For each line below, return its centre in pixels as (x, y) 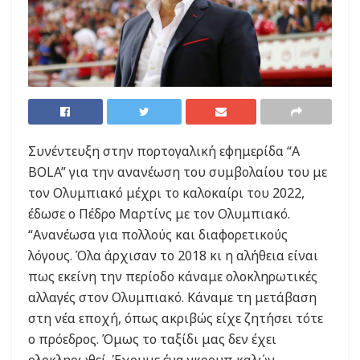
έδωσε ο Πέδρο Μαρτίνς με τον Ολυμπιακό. (159, 214)
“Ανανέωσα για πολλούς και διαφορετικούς (158, 235)
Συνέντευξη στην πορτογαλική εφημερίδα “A (164, 151)
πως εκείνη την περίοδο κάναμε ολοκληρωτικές (173, 277)
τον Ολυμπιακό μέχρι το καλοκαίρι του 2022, (166, 193)
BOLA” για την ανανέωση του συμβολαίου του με (178, 172)
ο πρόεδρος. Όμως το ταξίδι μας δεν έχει (152, 340)
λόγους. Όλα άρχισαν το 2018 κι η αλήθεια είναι (173, 256)
